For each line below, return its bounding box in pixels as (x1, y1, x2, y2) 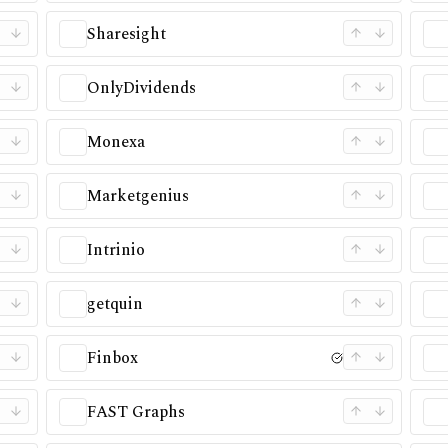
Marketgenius (86, 184, 189, 208)
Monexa (86, 130, 145, 154)
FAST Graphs (86, 400, 185, 424)
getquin (86, 292, 143, 316)
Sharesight (86, 22, 166, 46)
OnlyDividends (86, 76, 196, 100)
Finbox (86, 346, 138, 370)
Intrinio (86, 238, 145, 262)
